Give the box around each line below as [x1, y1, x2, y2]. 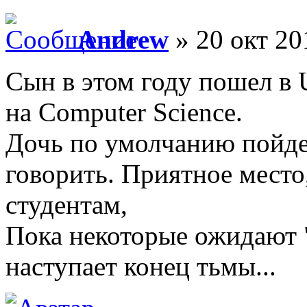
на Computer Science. [5, 97, 243, 127]
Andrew [77, 24, 169, 54]
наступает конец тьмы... [5, 251, 276, 281]
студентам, [5, 189, 127, 219]
